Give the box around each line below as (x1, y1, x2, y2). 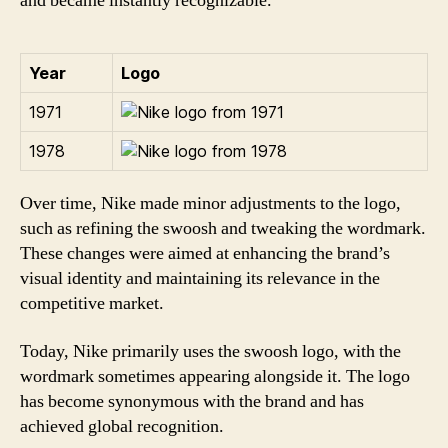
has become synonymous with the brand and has (20, 389, 364, 413)
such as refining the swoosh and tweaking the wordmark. (20, 217, 426, 240)
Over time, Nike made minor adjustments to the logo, (20, 192, 401, 215)
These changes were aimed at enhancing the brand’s (20, 242, 390, 265)
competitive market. (20, 292, 164, 315)
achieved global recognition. (20, 414, 224, 438)
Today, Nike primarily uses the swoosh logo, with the (20, 339, 401, 363)
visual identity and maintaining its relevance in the (20, 267, 380, 290)
